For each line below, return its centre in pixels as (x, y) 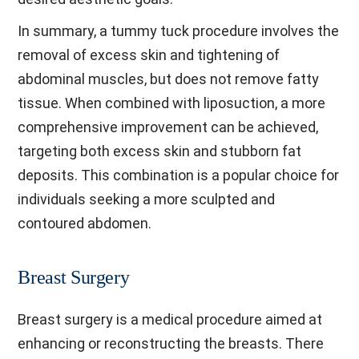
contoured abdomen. (85, 223)
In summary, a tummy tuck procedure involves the (179, 31)
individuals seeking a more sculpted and (147, 199)
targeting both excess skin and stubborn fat (160, 151)
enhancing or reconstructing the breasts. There (171, 343)
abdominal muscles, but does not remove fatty (169, 79)
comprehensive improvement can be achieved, (168, 127)
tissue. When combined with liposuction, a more (172, 103)
